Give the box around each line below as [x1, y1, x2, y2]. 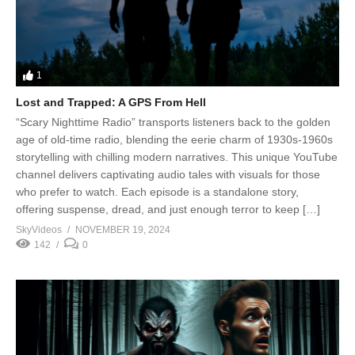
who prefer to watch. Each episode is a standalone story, [16, 185, 299, 198]
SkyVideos [16, 223, 62, 235]
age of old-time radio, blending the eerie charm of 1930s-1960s [16, 132, 333, 146]
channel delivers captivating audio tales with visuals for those [16, 167, 320, 181]
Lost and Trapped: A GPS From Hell [16, 95, 206, 109]
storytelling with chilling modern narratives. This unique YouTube [16, 150, 338, 163]
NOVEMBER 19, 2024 [75, 223, 170, 235]
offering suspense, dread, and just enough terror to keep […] [16, 202, 320, 216]
